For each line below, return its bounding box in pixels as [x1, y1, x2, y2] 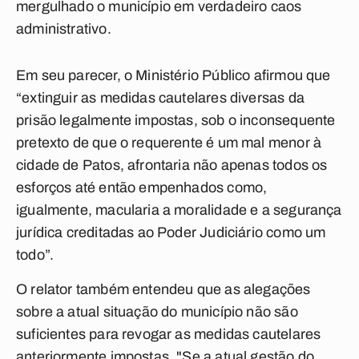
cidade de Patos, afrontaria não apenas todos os [16, 157, 328, 173]
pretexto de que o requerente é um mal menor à [16, 135, 322, 151]
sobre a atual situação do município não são [16, 304, 298, 320]
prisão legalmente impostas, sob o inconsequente [16, 112, 336, 128]
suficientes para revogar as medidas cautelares [16, 326, 321, 342]
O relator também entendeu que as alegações [16, 281, 311, 297]
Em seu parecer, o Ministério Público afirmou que [16, 67, 331, 83]
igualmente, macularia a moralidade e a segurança [16, 202, 342, 218]
